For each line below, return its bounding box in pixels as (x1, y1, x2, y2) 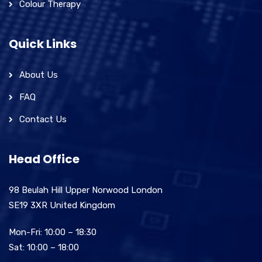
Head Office (9, 150, 80, 167)
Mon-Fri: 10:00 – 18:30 (9, 226, 96, 237)
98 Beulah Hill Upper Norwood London (9, 184, 163, 195)
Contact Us (19, 113, 67, 125)
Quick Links (9, 35, 77, 52)
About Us (19, 69, 58, 80)
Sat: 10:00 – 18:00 (9, 242, 79, 253)
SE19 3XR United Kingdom (9, 199, 115, 211)
